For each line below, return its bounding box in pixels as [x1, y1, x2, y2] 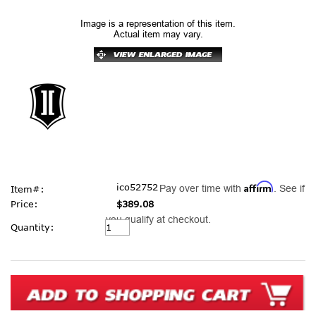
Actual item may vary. [113, 29, 203, 39]
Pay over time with [159, 182, 244, 194]
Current [11, 216, 46, 228]
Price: [11, 197, 38, 209]
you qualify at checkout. [105, 213, 211, 225]
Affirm [243, 180, 274, 193]
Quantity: [11, 221, 54, 233]
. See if [273, 182, 305, 194]
